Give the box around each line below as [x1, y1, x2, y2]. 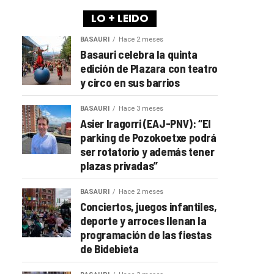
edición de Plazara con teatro [80, 61, 218, 75]
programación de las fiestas [80, 227, 212, 242]
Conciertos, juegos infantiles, [80, 199, 217, 213]
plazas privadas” [80, 158, 158, 172]
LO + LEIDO [91, 10, 149, 26]
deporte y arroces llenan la [80, 213, 207, 228]
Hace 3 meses [119, 104, 163, 113]
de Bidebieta [80, 241, 139, 256]
